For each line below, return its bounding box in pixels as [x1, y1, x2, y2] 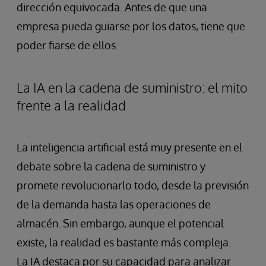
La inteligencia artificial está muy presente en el [17, 141, 242, 154]
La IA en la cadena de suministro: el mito [17, 79, 248, 96]
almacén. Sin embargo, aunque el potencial [17, 217, 224, 230]
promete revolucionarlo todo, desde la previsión [17, 179, 249, 192]
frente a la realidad [17, 97, 126, 114]
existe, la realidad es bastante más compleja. [17, 236, 231, 249]
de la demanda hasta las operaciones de [17, 198, 211, 211]
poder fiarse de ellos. [17, 39, 118, 52]
